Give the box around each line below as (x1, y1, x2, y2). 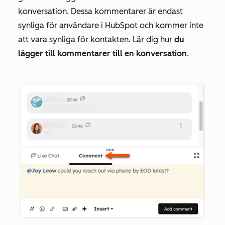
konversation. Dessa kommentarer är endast (18, 6, 183, 16)
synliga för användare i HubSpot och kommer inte (18, 20, 203, 30)
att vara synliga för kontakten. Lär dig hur (18, 34, 174, 44)
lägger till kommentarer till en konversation (18, 48, 187, 58)
